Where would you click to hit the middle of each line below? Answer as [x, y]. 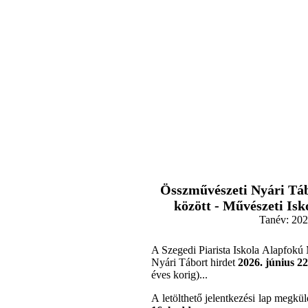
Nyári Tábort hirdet [195, 263]
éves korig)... [179, 275]
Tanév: [274, 220]
